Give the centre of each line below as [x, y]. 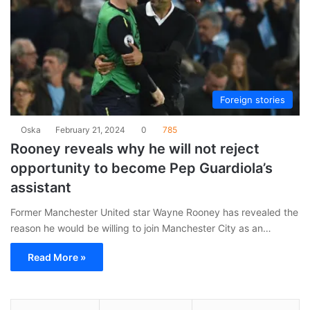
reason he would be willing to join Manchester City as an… [141, 228]
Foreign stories [253, 99]
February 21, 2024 [90, 129]
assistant [41, 187]
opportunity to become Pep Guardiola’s [142, 168]
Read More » [57, 257]
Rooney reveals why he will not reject [135, 148]
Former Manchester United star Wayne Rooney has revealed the [154, 212]
